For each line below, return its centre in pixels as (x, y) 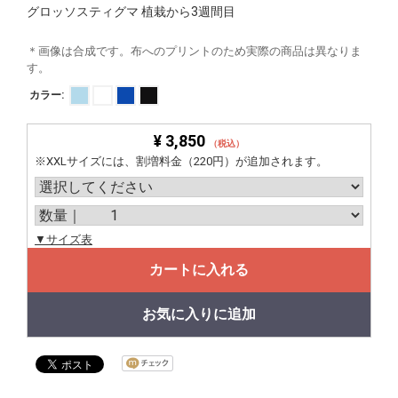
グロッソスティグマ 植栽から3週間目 (131, 12)
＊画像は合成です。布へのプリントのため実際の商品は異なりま (194, 52)
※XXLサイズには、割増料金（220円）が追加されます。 (181, 162)
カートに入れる (199, 270)
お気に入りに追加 (199, 314)
